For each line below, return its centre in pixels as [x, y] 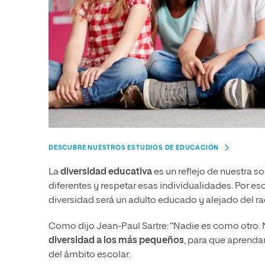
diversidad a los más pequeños [116, 240]
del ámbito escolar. [89, 255]
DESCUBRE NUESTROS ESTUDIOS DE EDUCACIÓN [134, 147]
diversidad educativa [106, 172]
